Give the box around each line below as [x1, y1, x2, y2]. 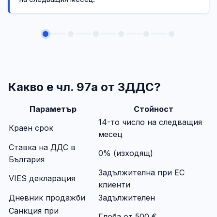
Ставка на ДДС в [9, 142, 76, 152]
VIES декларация [9, 173, 75, 183]
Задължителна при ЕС [98, 167, 185, 177]
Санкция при [9, 205, 59, 216]
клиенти [98, 179, 130, 189]
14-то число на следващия [98, 117, 202, 127]
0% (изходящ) [98, 148, 153, 158]
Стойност [133, 104, 173, 114]
